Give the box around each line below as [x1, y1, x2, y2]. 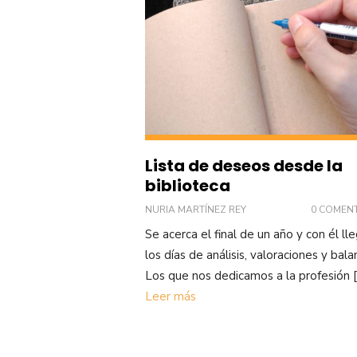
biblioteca [145, 175, 230, 198]
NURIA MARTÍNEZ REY [145, 203, 246, 217]
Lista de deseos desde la [145, 155, 343, 178]
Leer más [145, 288, 196, 305]
